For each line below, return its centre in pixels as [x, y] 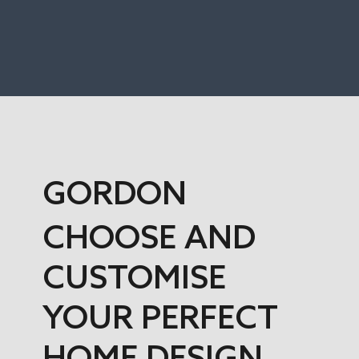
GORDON [114, 192]
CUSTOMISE [134, 276]
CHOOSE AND [149, 236]
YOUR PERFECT [160, 317]
